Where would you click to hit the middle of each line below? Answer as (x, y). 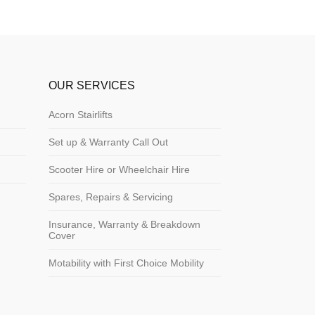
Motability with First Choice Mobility (126, 263)
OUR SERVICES (91, 85)
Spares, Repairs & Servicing (110, 197)
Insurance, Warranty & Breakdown (124, 224)
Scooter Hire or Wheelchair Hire (119, 169)
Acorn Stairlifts (80, 114)
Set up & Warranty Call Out (108, 142)
